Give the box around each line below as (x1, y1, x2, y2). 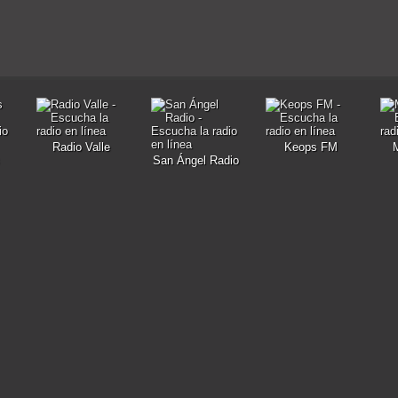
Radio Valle (52, 140, 110, 154)
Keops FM (283, 140, 338, 154)
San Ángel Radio (153, 154, 239, 167)
